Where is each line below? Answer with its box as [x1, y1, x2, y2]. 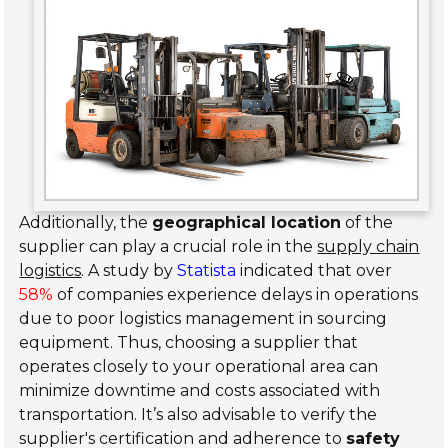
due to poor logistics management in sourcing [19, 309, 388, 329]
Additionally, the [19, 213, 153, 233]
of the [341, 213, 394, 233]
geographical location [152, 213, 342, 233]
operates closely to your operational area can [19, 357, 379, 377]
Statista [177, 261, 237, 281]
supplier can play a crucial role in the [19, 237, 318, 257]
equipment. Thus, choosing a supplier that [19, 333, 359, 353]
